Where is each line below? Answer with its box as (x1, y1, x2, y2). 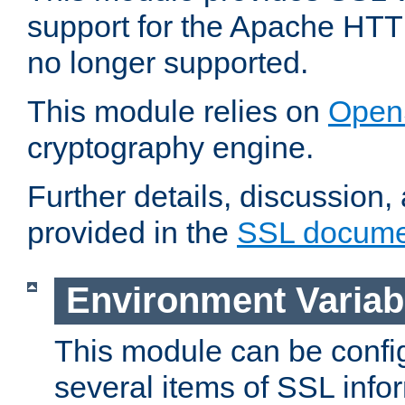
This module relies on (27, 94, 328, 129)
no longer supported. (27, 45, 308, 80)
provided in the (27, 215, 237, 250)
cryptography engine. (27, 130, 314, 165)
